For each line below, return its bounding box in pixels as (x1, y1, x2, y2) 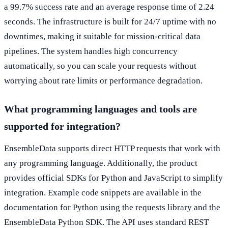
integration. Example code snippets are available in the (4, 187, 202, 197)
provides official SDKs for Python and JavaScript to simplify (4, 173, 223, 183)
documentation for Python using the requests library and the (4, 202, 220, 212)
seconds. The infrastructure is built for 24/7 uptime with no (4, 16, 216, 26)
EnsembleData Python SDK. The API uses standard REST (4, 217, 209, 227)
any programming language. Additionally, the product (4, 158, 197, 168)
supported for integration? (4, 120, 121, 132)
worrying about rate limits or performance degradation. (4, 75, 203, 85)
